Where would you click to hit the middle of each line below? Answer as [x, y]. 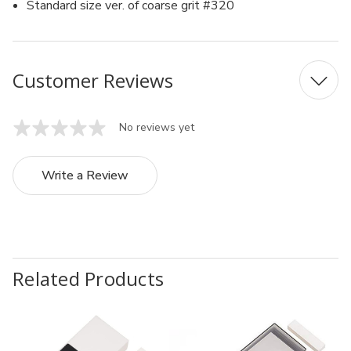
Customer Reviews [93, 80]
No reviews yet [157, 127]
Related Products [88, 278]
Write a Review [85, 175]
